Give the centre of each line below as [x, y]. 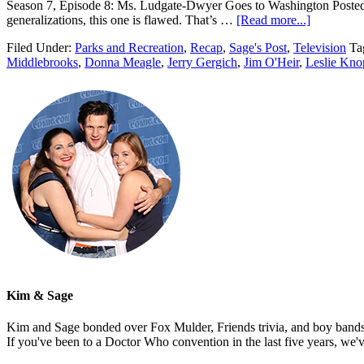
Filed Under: [41, 47]
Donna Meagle [123, 62]
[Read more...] [273, 19]
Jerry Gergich [202, 62]
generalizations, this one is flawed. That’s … [121, 19]
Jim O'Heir [271, 62]
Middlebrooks [42, 62]
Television [320, 47]
